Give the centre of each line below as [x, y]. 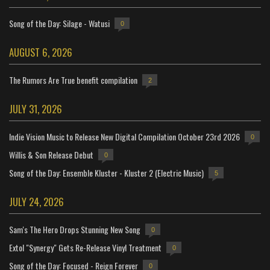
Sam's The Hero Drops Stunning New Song [75, 229]
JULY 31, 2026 [36, 109]
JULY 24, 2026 [36, 202]
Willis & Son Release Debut [51, 154]
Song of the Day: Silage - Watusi [59, 23]
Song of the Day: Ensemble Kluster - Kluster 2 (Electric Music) [106, 172]
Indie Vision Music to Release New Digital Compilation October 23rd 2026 [124, 136]
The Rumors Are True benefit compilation [73, 80]
